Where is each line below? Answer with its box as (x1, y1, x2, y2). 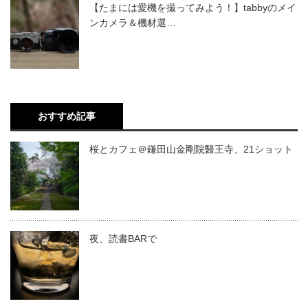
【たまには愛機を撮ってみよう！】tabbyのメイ (89, 2, 296, 14)
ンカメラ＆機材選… (89, 17, 176, 29)
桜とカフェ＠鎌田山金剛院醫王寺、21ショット (89, 144, 293, 155)
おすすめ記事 (38, 111, 96, 122)
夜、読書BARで (89, 233, 157, 245)
